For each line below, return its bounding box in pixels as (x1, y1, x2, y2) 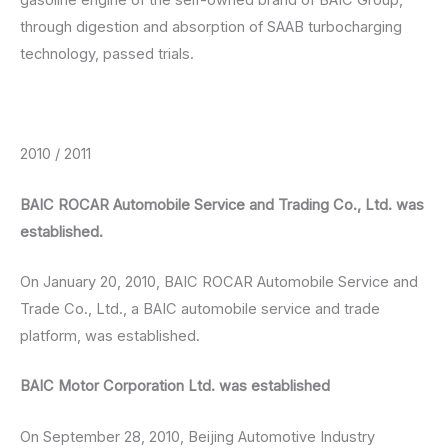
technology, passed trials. (20, 44, 194, 63)
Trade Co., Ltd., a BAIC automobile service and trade (20, 299, 380, 318)
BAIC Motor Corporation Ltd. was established (20, 377, 330, 396)
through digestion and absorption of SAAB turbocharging (20, 17, 402, 36)
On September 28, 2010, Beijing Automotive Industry (20, 427, 375, 446)
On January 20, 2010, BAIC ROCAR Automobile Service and (20, 272, 418, 291)
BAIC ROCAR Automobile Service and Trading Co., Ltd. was (20, 195, 424, 214)
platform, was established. (20, 326, 200, 345)
